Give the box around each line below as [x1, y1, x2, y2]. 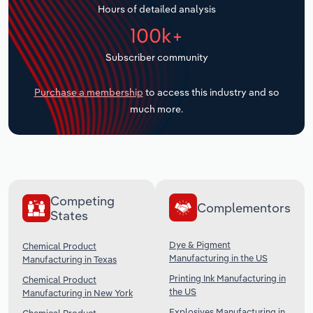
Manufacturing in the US [169, 252, 268, 264]
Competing [50, 193, 115, 210]
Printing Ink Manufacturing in [169, 272, 286, 284]
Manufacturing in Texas [22, 254, 117, 265]
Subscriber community [105, 50, 208, 64]
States [50, 208, 88, 224]
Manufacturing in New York [22, 287, 133, 299]
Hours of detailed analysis [97, 2, 216, 15]
